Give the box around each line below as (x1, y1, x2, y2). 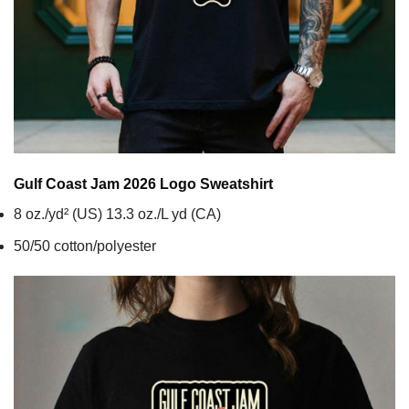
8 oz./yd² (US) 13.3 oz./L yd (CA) (14, 205, 221, 222)
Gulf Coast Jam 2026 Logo (14, 175, 196, 192)
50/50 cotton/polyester (14, 237, 156, 254)
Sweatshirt (196, 175, 273, 192)
